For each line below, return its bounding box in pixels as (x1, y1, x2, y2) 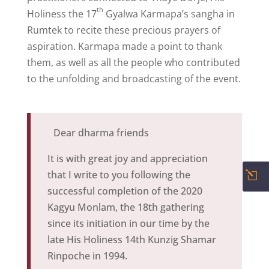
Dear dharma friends (53, 125, 149, 139)
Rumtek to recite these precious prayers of (26, 23, 220, 37)
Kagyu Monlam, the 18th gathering (47, 200, 204, 214)
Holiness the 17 (26, 7, 97, 20)
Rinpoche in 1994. (47, 249, 127, 262)
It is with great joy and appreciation (47, 151, 208, 165)
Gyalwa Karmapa (103, 7, 182, 20)
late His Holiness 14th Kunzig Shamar (47, 232, 216, 246)
